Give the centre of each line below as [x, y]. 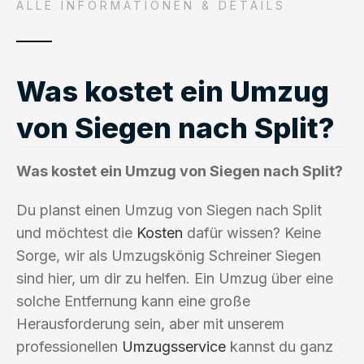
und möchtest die [76, 232]
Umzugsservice [174, 346]
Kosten [160, 232]
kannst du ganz [279, 346]
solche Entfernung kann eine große [133, 301]
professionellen [69, 346]
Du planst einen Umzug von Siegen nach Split [169, 210]
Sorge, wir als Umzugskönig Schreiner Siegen [169, 255]
